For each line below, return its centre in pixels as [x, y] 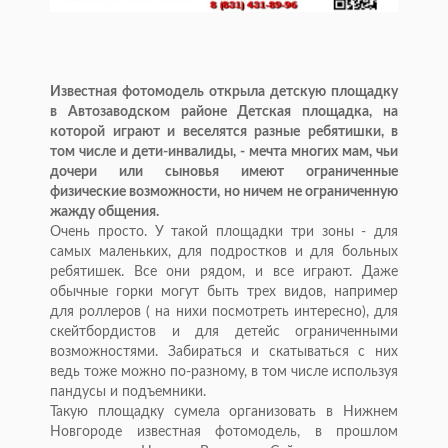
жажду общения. [104, 212]
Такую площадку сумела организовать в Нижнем [224, 412]
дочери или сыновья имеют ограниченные [224, 172]
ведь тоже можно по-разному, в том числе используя [224, 372]
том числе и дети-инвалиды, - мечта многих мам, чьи [224, 152]
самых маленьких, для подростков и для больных [224, 252]
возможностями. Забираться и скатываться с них [224, 352]
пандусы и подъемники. [128, 392]
